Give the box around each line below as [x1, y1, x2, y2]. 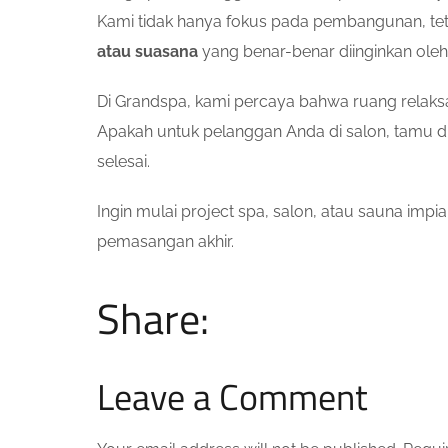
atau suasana [97, 41, 198, 61]
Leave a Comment [97, 368, 368, 424]
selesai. [97, 151, 150, 171]
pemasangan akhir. [97, 231, 234, 251]
